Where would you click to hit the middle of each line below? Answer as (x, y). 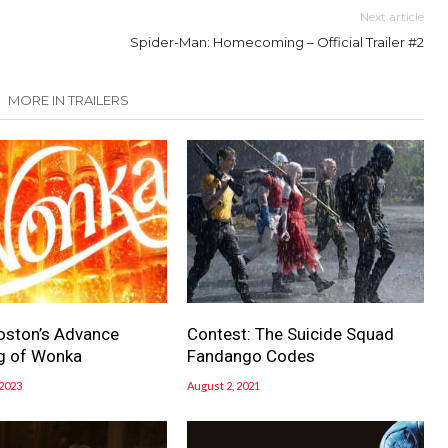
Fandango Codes (251, 355)
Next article (392, 17)
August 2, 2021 (224, 385)
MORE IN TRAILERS (68, 100)
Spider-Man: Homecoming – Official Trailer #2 (277, 42)
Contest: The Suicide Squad (291, 333)
